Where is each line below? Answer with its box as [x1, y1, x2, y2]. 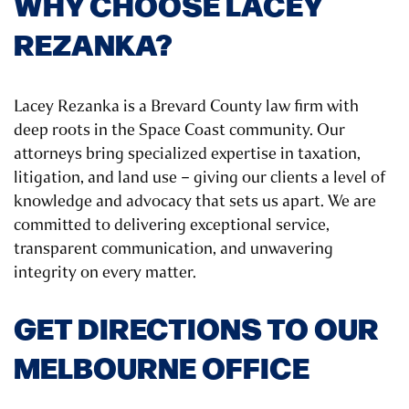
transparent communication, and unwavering [14, 237, 333, 260]
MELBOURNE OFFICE [14, 345, 309, 388]
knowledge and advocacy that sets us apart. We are [14, 190, 376, 213]
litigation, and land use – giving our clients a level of [14, 166, 385, 189]
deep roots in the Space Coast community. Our [14, 119, 345, 142]
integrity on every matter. [14, 261, 196, 284]
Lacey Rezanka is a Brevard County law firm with [14, 95, 359, 118]
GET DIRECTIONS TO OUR [14, 306, 379, 349]
